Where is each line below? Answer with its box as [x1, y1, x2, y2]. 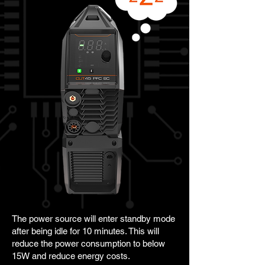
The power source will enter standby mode [12, 214, 175, 224]
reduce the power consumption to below [12, 238, 165, 248]
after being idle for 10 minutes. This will [12, 226, 159, 236]
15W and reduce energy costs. [12, 251, 130, 261]
